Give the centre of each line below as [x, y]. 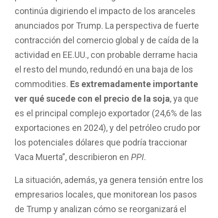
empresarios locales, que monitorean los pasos [106, 194]
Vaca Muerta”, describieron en [73, 157]
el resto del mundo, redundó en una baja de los [104, 69]
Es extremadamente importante [134, 84]
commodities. [42, 84]
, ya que [184, 98]
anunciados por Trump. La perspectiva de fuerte [107, 25]
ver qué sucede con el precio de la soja [92, 98]
